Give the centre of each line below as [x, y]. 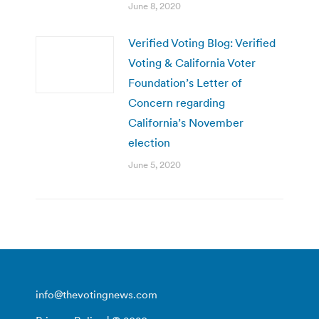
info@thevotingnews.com [96, 294]
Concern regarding [177, 102]
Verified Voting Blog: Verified [202, 42]
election [149, 142]
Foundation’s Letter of [185, 82]
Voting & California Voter [192, 62]
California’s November [186, 122]
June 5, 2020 [155, 164]
